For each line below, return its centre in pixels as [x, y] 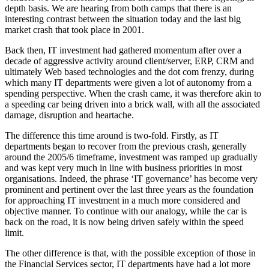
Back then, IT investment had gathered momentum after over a [123, 50]
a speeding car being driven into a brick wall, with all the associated [132, 104]
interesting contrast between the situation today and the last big [123, 19]
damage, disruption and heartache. [69, 115]
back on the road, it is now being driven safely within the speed [124, 222]
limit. [14, 233]
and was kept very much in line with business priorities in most [123, 168]
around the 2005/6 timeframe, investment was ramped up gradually [131, 157]
